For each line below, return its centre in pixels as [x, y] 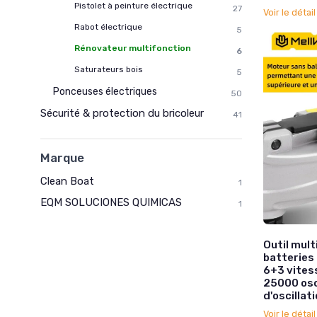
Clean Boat [67, 181]
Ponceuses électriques [105, 92]
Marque [62, 158]
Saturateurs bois [109, 70]
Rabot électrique [108, 27]
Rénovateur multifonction [133, 48]
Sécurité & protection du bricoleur [122, 114]
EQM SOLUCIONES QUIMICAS [111, 203]
